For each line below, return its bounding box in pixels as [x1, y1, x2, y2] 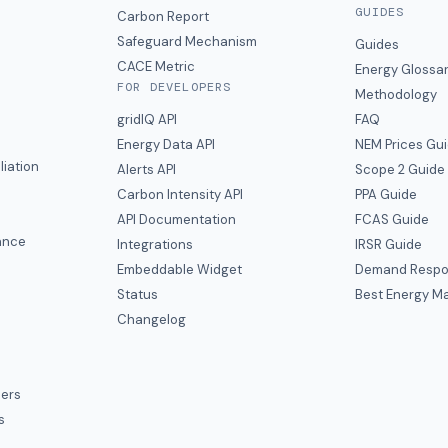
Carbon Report [116, 8, 209, 25]
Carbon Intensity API [116, 186, 243, 203]
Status [116, 286, 158, 303]
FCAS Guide [355, 211, 430, 228]
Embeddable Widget [116, 261, 242, 278]
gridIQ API [116, 111, 177, 128]
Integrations [116, 236, 193, 253]
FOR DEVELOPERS [116, 79, 232, 95]
